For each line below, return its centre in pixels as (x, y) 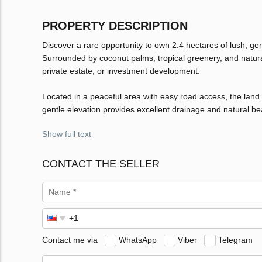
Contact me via (70, 239)
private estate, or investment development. (121, 71)
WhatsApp (138, 239)
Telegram (235, 239)
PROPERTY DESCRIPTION (115, 26)
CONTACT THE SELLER (101, 164)
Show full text (67, 134)
